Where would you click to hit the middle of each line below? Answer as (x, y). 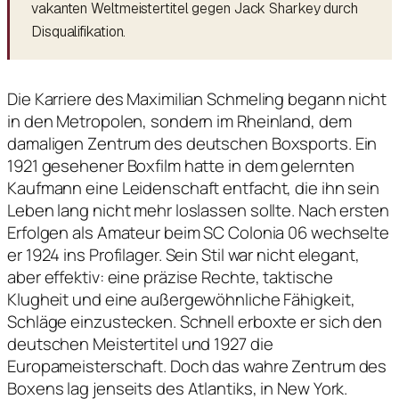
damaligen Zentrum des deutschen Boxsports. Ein (192, 143)
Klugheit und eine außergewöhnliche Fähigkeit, (181, 299)
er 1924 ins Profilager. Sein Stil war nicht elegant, (183, 254)
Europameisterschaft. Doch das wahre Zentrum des (197, 366)
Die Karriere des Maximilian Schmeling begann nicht (197, 98)
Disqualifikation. (79, 31)
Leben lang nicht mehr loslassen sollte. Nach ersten (198, 210)
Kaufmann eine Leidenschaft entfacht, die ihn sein (194, 187)
